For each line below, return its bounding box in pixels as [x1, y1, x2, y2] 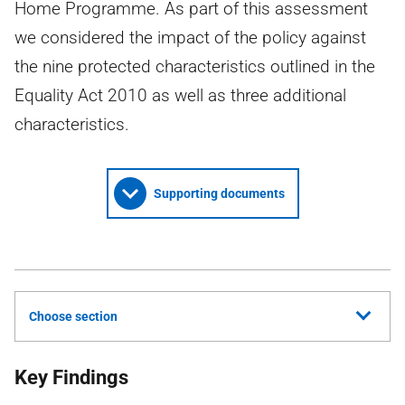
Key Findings [14, 366, 128, 389]
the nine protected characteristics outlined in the [14, 56, 375, 77]
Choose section [29, 309, 118, 324]
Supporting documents [153, 186, 285, 201]
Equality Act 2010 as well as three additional [14, 85, 346, 106]
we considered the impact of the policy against [14, 27, 366, 48]
